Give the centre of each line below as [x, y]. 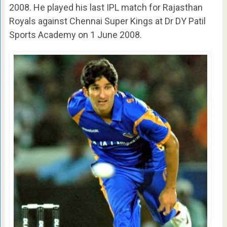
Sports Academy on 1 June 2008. [75, 35]
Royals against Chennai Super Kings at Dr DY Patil [107, 21]
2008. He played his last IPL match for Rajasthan [106, 8]
